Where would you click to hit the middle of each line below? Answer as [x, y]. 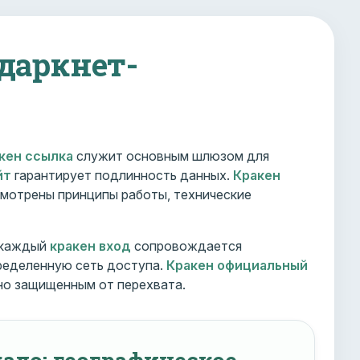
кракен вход [90, 246]
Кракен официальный [237, 265]
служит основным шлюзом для [171, 156]
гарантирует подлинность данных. [122, 175]
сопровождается [186, 246]
